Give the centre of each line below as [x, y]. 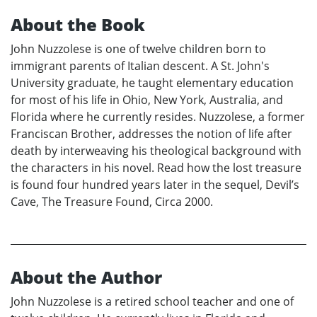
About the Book [78, 25]
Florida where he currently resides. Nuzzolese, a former [158, 117]
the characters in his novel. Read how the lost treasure [156, 168]
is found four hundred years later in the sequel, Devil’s [155, 185]
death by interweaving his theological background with [156, 151]
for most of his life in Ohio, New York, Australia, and [147, 100]
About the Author [86, 277]
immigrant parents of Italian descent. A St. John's [140, 66]
